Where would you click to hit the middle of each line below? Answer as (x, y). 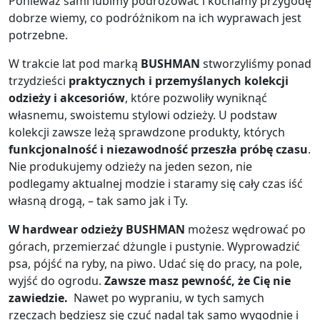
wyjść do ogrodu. (56, 281)
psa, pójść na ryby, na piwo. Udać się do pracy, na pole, (155, 264)
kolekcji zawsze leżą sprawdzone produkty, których (148, 132)
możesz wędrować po (245, 230)
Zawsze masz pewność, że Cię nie (197, 281)
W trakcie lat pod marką (75, 64)
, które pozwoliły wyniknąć (196, 98)
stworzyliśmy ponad (256, 64)
